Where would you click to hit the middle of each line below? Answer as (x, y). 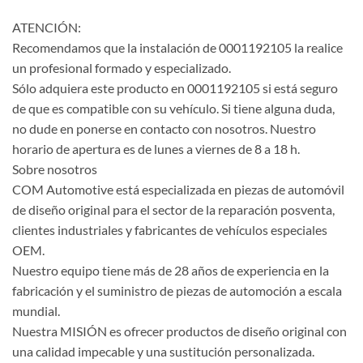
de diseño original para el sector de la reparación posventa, (173, 210)
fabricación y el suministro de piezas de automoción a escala (177, 291)
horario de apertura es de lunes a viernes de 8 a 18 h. (156, 149)
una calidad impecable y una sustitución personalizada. (163, 352)
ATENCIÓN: (47, 28)
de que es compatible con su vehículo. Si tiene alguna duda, (173, 109)
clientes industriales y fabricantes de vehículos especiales (170, 230)
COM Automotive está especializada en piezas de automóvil (178, 190)
